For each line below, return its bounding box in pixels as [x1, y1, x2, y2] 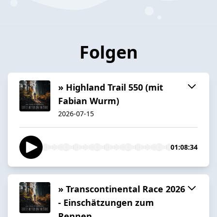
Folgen [79, 40, 138, 64]
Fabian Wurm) [58, 94, 119, 107]
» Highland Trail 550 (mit [58, 81, 163, 93]
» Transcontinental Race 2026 [58, 183, 185, 195]
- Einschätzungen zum [58, 196, 154, 208]
